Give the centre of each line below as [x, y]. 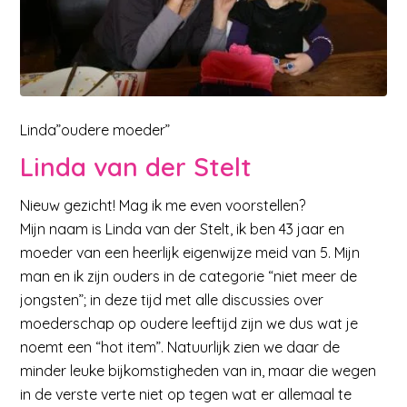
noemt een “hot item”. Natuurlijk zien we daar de [180, 347]
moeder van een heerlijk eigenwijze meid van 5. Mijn [190, 252]
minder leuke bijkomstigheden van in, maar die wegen [199, 370]
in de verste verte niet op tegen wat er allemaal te [186, 394]
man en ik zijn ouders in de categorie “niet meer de [189, 276]
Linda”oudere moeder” [95, 129]
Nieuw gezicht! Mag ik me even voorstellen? [163, 205]
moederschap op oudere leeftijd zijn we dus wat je [189, 323]
